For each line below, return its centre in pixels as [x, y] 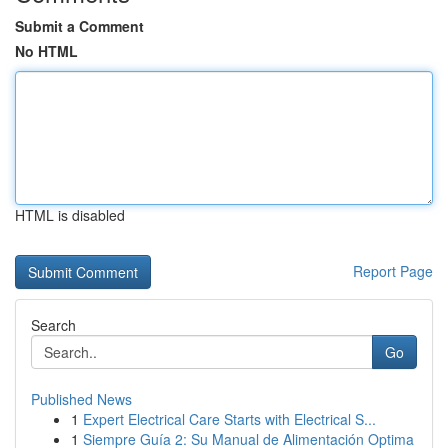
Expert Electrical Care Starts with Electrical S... [229, 419]
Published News [81, 399]
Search [53, 325]
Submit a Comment [79, 26]
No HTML [46, 51]
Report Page [393, 271]
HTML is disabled [70, 215]
